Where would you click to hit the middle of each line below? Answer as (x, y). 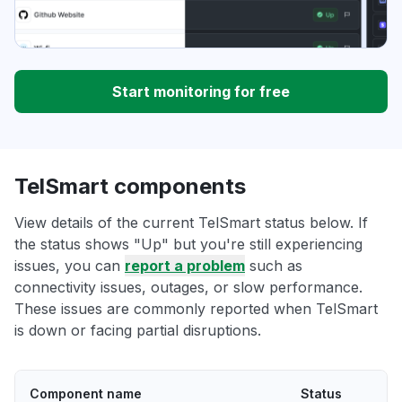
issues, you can (70, 266)
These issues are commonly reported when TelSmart (196, 309)
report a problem (185, 266)
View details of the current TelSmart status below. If (191, 223)
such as (274, 266)
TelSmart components (130, 187)
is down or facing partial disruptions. (138, 331)
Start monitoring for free (201, 92)
